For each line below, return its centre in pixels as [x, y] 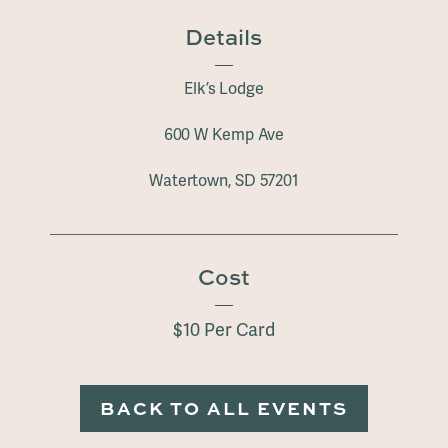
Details [224, 37]
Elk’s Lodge [224, 89]
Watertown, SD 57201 [224, 181]
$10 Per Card [224, 330]
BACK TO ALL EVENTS [224, 408]
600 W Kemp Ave [224, 135]
